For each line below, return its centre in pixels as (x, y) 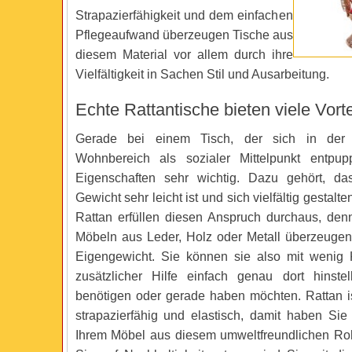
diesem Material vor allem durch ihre (184, 55)
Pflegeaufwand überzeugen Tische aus (184, 35)
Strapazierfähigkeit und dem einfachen (184, 15)
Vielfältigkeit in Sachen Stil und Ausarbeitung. (202, 74)
